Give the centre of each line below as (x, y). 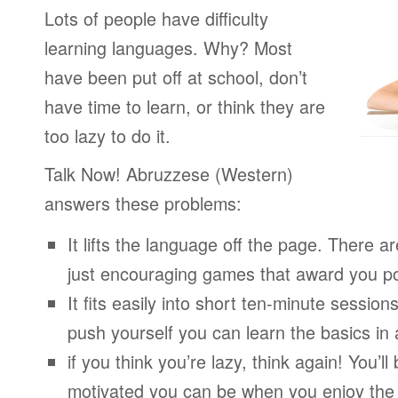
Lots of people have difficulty (156, 18)
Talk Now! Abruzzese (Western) (169, 174)
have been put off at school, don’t (176, 77)
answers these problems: (143, 203)
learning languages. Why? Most (168, 48)
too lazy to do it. (107, 135)
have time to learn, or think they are (185, 106)
